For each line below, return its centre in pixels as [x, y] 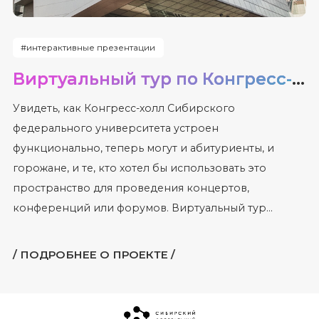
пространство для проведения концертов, [131, 188]
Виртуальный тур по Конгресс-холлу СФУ [298, 79]
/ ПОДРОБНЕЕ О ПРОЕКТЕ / [94, 254]
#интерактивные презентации [88, 48]
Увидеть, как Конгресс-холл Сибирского [124, 109]
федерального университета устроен [115, 129]
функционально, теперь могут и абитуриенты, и [143, 148]
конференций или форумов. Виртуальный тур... [142, 208]
